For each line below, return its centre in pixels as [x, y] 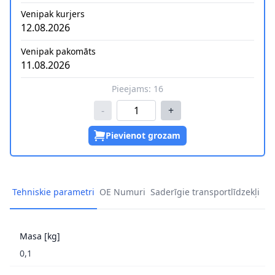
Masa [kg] [40, 236]
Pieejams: [133, 89]
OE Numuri [122, 192]
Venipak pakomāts [58, 52]
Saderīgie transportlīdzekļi [205, 192]
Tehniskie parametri [53, 192]
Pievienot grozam [143, 136]
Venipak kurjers [53, 14]
